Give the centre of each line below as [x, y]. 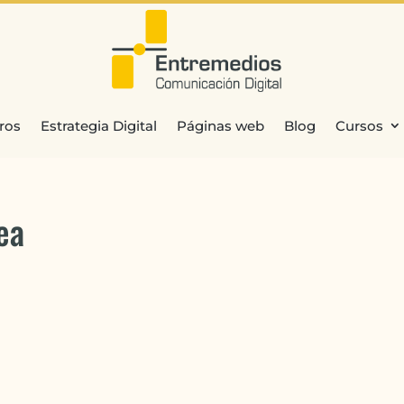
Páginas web [220, 125]
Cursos [359, 125]
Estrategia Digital [98, 125]
